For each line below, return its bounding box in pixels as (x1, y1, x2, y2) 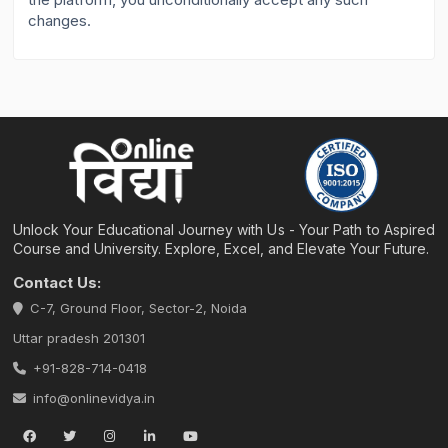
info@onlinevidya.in (33, 389, 156, 406)
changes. (28, 11, 92, 31)
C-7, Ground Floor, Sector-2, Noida (30, 299, 248, 316)
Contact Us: (13, 272, 102, 292)
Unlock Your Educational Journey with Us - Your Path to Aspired (13, 220, 435, 238)
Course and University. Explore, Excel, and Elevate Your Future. (13, 239, 430, 257)
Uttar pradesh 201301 (13, 329, 146, 346)
